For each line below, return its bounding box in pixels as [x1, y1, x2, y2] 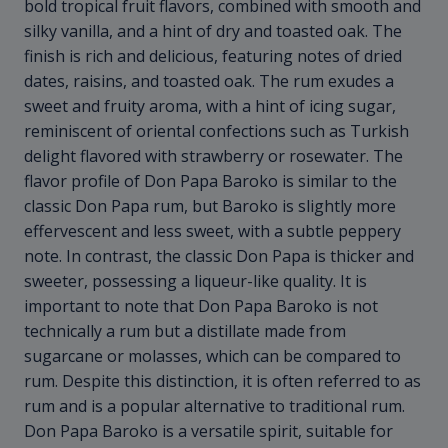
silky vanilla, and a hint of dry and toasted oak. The [24, 20, 402, 43]
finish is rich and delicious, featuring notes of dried [24, 45, 402, 68]
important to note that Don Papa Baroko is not [24, 295, 378, 318]
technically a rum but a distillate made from [24, 320, 346, 343]
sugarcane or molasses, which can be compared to [24, 345, 401, 368]
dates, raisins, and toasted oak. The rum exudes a [24, 70, 394, 93]
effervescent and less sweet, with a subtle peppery [24, 220, 401, 243]
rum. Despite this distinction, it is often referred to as [24, 370, 421, 393]
